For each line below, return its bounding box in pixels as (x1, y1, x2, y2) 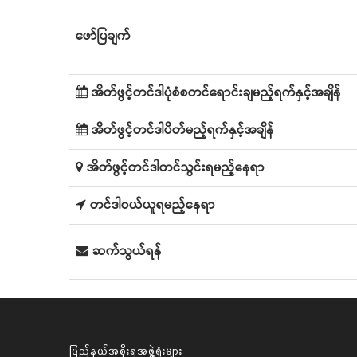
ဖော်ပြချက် (76, 26, 131, 46)
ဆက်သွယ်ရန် (92, 241, 162, 261)
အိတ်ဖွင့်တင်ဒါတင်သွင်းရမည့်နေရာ (87, 158, 265, 178)
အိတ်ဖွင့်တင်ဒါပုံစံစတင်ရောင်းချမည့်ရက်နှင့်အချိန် (92, 83, 341, 103)
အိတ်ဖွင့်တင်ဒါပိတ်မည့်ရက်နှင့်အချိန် (92, 120, 274, 140)
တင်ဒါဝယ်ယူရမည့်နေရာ (90, 195, 215, 215)
